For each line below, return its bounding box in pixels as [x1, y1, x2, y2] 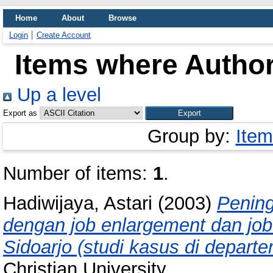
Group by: [147, 126, 236, 147]
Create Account [37, 30, 91, 40]
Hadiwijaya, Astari [3, 192, 152, 214]
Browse [108, 13, 136, 23]
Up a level [12, 84, 101, 105]
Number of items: [3, 163, 153, 184]
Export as [3, 108, 37, 118]
